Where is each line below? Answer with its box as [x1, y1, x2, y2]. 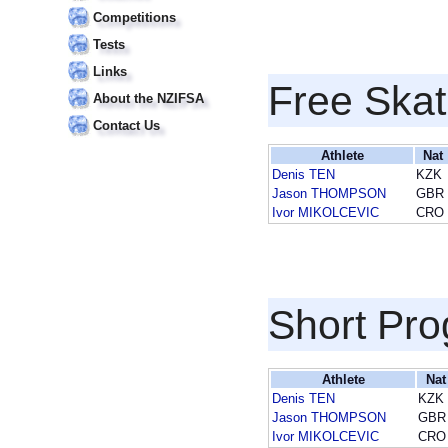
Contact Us [93, 118, 160, 133]
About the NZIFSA [93, 91, 204, 106]
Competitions [93, 10, 176, 25]
